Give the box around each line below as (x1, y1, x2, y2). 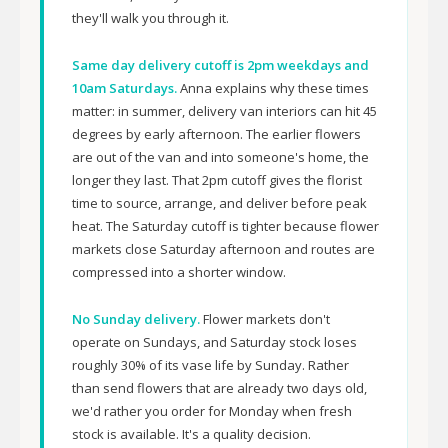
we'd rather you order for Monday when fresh (72, 402, 352, 420)
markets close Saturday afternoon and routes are (72, 240, 375, 258)
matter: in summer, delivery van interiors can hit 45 (72, 102, 377, 120)
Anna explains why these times (177, 79, 369, 97)
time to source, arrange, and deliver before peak (72, 194, 367, 212)
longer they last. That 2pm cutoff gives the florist (72, 171, 362, 189)
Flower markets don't (200, 310, 330, 328)
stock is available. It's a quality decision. (72, 425, 311, 443)
